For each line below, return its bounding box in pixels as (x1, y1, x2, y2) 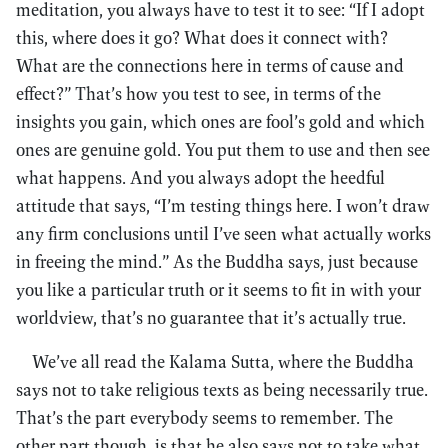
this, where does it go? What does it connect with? (16, 26, 388, 49)
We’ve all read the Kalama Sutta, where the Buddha (32, 350, 414, 373)
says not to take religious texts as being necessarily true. (16, 378, 428, 401)
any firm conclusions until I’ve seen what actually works (16, 222, 431, 245)
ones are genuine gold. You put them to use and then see (16, 138, 430, 161)
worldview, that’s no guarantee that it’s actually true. (16, 306, 406, 329)
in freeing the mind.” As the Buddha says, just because (16, 250, 418, 273)
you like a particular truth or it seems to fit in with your (16, 278, 421, 301)
